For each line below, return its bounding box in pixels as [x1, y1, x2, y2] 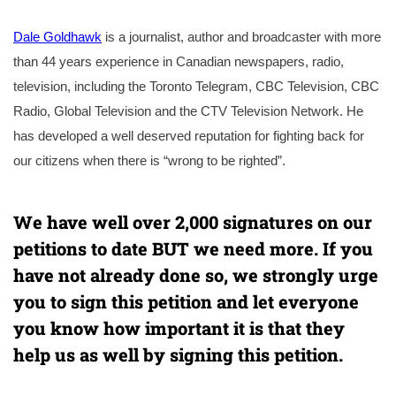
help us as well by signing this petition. [13, 343, 343, 367]
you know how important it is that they [13, 316, 345, 340]
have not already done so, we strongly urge [13, 263, 378, 287]
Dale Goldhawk [13, 29, 102, 45]
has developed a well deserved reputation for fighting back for [13, 128, 364, 144]
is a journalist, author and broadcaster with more [102, 29, 381, 45]
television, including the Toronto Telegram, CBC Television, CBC [13, 79, 379, 95]
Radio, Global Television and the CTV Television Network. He [13, 103, 363, 119]
